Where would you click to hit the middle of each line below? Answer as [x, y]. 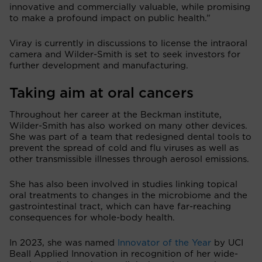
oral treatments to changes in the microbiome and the [128, 195]
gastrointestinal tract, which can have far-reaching [120, 206]
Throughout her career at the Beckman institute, [116, 115]
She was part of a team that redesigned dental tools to [130, 137]
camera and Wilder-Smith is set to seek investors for [125, 54]
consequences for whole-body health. [92, 218]
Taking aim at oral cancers [101, 93]
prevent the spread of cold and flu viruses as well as [124, 148]
